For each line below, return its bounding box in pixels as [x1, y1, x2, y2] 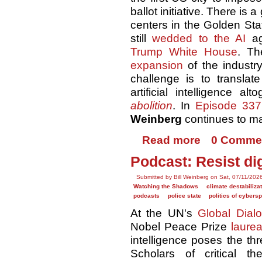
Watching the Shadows [133, 183, 199, 190]
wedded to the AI [152, 32, 246, 45]
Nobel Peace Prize [130, 220, 231, 233]
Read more [142, 134, 201, 147]
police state [167, 192, 201, 199]
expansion [130, 59, 183, 72]
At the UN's [130, 207, 198, 220]
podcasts [133, 192, 160, 199]
